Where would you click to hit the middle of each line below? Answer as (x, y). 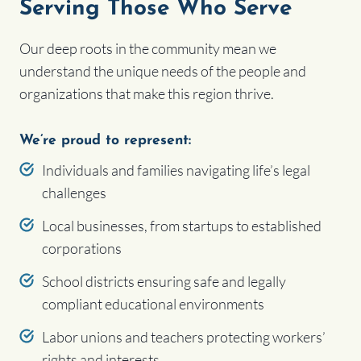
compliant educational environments (153, 304)
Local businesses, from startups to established (181, 226)
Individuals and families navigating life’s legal (176, 170)
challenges (74, 193)
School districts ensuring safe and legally (164, 282)
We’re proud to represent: (105, 141)
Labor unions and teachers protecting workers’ (183, 337)
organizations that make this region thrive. (147, 94)
